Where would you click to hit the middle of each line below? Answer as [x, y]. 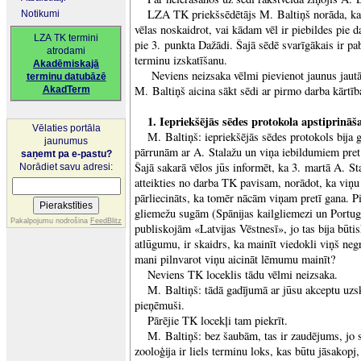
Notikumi [40, 14]
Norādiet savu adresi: [66, 167]
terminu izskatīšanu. [181, 60]
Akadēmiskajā [66, 64]
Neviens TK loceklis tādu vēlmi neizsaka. [243, 274]
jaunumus [66, 141]
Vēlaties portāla [66, 128]
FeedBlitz [106, 221]
